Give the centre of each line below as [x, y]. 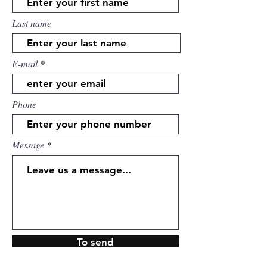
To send [95, 242]
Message [28, 145]
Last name [32, 23]
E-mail [25, 63]
